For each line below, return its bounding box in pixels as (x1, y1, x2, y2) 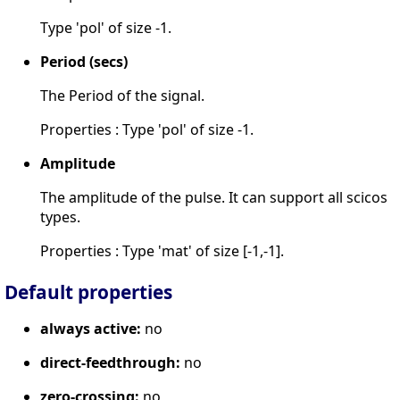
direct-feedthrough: (40, 352, 180, 372)
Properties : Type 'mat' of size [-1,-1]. (40, 241, 284, 262)
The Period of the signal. (40, 86, 204, 106)
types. (40, 207, 80, 228)
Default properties (4, 279, 172, 304)
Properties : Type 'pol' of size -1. (40, 120, 254, 140)
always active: (40, 318, 141, 338)
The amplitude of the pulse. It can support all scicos (40, 187, 387, 208)
